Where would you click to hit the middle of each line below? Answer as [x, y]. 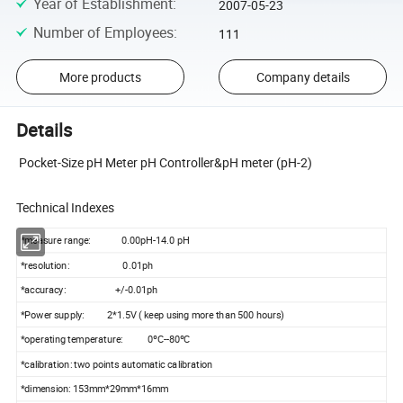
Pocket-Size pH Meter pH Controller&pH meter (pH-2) [165, 163]
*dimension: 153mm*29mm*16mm [94, 389]
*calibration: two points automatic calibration [117, 364]
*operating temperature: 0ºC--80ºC [105, 340]
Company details [303, 77]
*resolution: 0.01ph [87, 265]
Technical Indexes [66, 208]
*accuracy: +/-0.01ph [89, 290]
